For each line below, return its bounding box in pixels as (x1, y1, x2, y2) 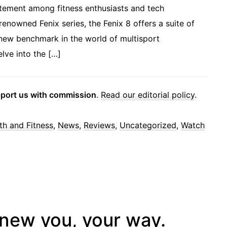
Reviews (84, 120, 115, 131)
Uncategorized (120, 120, 176, 131)
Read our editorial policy (101, 90, 195, 100)
